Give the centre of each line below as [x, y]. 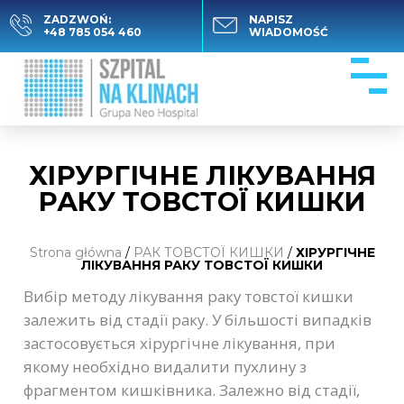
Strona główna [75, 252]
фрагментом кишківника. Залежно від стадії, [192, 390]
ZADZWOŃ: [77, 19]
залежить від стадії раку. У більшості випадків [198, 320]
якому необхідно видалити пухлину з [165, 367]
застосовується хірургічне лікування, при [180, 343]
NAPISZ [271, 19]
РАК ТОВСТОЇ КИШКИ [208, 252]
